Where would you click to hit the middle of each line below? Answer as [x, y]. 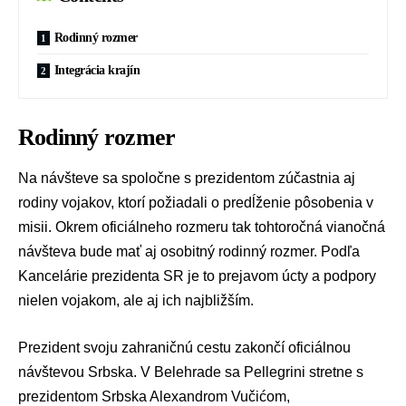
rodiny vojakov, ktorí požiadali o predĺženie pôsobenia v [196, 202]
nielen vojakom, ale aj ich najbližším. [136, 300]
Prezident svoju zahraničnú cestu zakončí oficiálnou [184, 348]
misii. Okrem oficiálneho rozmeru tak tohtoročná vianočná [202, 227]
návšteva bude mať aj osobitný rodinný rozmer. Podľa [189, 251]
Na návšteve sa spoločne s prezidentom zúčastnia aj [187, 178]
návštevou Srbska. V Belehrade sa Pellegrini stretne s [191, 372]
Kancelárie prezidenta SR [101, 275]
